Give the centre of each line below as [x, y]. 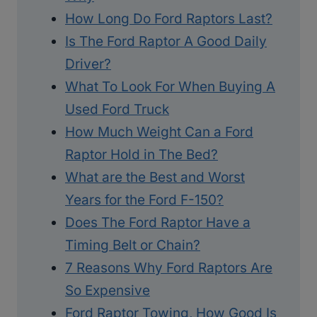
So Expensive [108, 290]
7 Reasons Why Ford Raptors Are [169, 267]
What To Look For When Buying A [170, 86]
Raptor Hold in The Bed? [142, 154]
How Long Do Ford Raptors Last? [169, 18]
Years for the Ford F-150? [144, 200]
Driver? [88, 64]
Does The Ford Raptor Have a [158, 222]
